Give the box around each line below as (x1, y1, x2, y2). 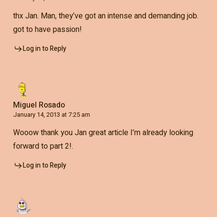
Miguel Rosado (13, 99, 65, 111)
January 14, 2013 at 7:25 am (13, 110, 90, 120)
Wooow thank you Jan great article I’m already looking (13, 127, 193, 139)
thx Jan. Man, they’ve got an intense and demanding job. (13, 10, 199, 22)
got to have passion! (13, 24, 82, 36)
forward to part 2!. (13, 140, 73, 153)
